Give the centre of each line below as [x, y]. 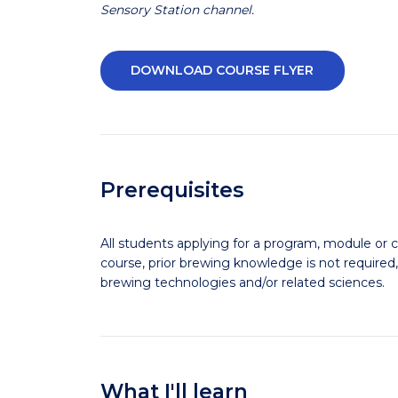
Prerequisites [172, 190]
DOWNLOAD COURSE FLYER [223, 70]
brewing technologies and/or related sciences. [242, 282]
